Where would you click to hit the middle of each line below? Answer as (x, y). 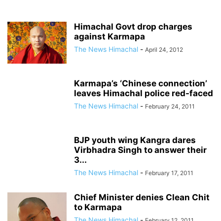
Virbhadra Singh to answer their (140, 150)
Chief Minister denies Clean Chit (142, 198)
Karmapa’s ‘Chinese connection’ (141, 84)
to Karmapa (98, 207)
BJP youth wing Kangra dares (135, 140)
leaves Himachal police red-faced (144, 93)
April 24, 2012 (164, 50)
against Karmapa (110, 37)
